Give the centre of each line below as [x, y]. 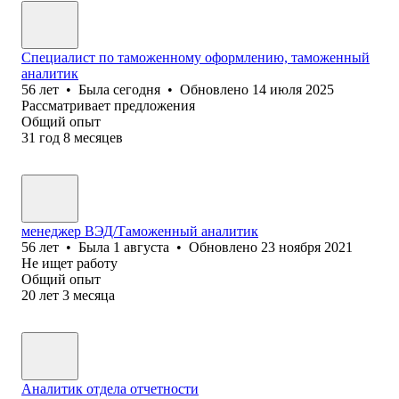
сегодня [137, 89]
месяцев [98, 137]
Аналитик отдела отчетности [110, 388]
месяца [94, 295]
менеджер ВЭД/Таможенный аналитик [140, 231]
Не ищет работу [69, 263]
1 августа [141, 247]
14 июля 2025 [293, 89]
